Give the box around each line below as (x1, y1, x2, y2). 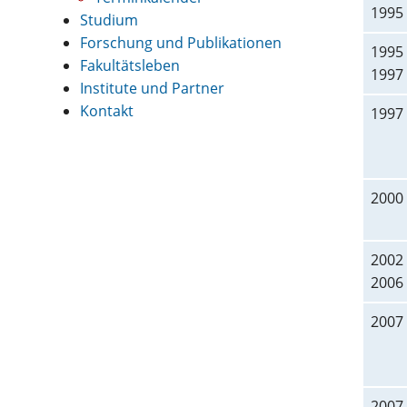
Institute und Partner (80, 78, 224, 98)
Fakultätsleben (80, 55, 180, 75)
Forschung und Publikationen (80, 33, 282, 53)
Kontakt (80, 101, 134, 121)
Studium (80, 10, 138, 30)
